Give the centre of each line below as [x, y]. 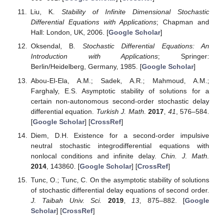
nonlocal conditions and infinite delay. [96, 156]
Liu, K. [46, 12]
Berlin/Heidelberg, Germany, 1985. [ [86, 67]
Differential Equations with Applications [94, 22]
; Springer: [184, 56]
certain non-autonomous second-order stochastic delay [120, 101]
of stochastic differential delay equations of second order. [120, 190]
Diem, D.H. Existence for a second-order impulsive [120, 135]
